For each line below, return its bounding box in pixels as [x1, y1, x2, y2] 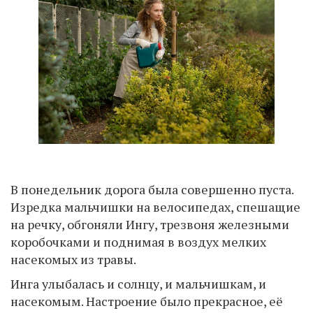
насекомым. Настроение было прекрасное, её [10, 292, 283, 310]
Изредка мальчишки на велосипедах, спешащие [10, 198, 300, 215]
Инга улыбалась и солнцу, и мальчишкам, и [10, 275, 266, 292]
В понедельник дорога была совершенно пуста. [10, 180, 293, 198]
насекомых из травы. [10, 250, 136, 268]
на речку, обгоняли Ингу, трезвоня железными [10, 215, 289, 233]
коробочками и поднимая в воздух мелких [10, 233, 266, 250]
